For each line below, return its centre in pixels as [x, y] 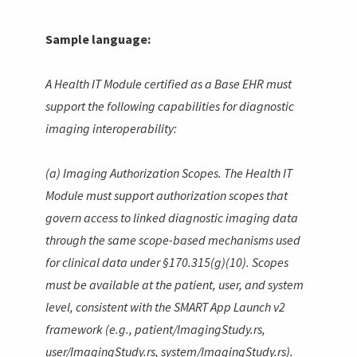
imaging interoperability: [112, 128]
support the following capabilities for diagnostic [170, 106]
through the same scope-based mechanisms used [173, 239]
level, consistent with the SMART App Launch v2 [166, 306]
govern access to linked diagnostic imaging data [172, 217]
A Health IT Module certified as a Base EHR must [169, 83]
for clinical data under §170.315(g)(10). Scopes [167, 262]
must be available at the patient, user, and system [175, 284]
